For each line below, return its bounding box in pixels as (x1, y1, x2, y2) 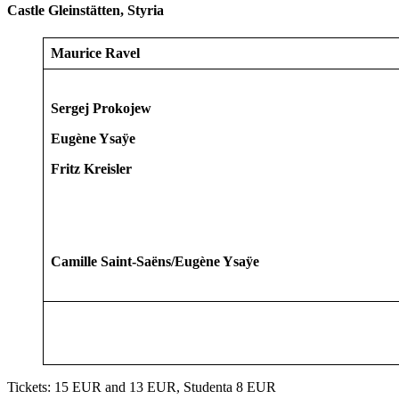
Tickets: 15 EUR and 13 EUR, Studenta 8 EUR (7, 379, 276, 395)
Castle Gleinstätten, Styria (7, 3, 164, 19)
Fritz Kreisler (51, 161, 132, 177)
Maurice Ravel (51, 45, 140, 61)
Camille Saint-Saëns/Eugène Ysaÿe (51, 254, 259, 270)
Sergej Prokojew (51, 101, 151, 117)
